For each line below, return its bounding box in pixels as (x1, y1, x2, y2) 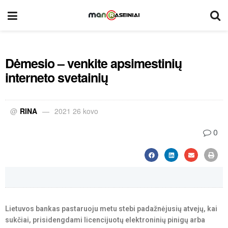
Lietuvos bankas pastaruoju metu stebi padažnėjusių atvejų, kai (5, 205, 217, 213)
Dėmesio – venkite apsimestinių (5, 54, 182, 72)
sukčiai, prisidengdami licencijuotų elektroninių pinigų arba (5, 216, 205, 224)
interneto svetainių (5, 68, 108, 87)
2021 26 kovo (54, 106, 98, 116)
